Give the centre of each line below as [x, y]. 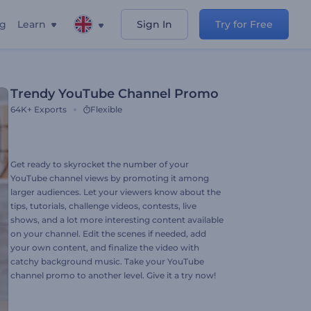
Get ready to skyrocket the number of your [100, 164]
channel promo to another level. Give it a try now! [113, 275]
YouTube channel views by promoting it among [110, 178]
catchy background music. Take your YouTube [107, 261]
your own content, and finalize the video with [105, 247]
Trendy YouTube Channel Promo [115, 94]
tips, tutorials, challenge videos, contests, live [103, 206]
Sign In [154, 24]
